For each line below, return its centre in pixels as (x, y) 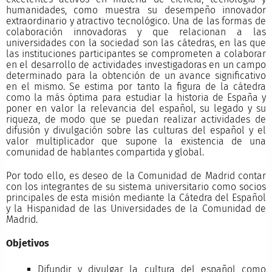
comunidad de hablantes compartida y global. (105, 152)
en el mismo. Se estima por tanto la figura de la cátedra (136, 86)
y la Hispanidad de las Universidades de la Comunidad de (136, 208)
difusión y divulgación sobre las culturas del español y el (136, 130)
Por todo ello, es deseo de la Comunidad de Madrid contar (136, 175)
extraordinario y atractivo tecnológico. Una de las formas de (136, 21)
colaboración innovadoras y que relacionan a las (136, 32)
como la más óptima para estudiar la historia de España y (136, 97)
